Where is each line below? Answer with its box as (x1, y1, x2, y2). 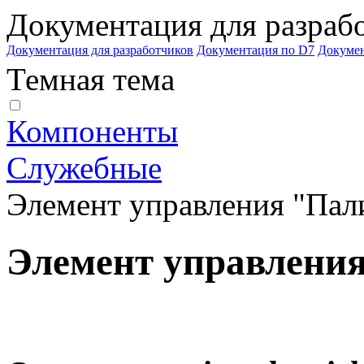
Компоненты (6, 114, 178, 149)
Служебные (6, 150, 162, 185)
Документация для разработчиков (6, 43, 193, 57)
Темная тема (6, 62, 175, 97)
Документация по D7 (197, 43, 314, 57)
